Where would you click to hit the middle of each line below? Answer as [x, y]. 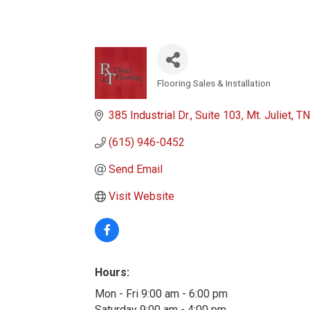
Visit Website [142, 196]
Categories [182, 93]
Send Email [136, 169]
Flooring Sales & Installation [214, 83]
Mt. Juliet [269, 115]
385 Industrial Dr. [149, 115]
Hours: [112, 272]
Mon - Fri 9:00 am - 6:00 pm [161, 294]
